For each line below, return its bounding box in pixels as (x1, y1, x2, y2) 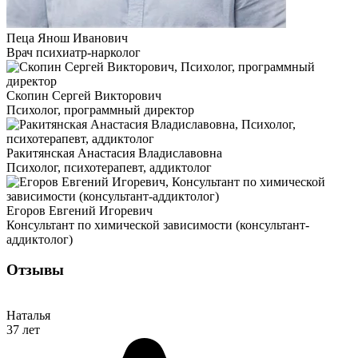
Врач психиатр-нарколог (6, 45, 141, 59)
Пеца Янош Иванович (6, 30, 128, 45)
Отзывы (6, 261, 64, 279)
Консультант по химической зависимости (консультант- (6, 217, 309, 232)
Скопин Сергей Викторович (6, 88, 161, 102)
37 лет (6, 323, 40, 337)
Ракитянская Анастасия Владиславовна (6, 145, 222, 160)
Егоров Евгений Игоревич (6, 203, 153, 217)
